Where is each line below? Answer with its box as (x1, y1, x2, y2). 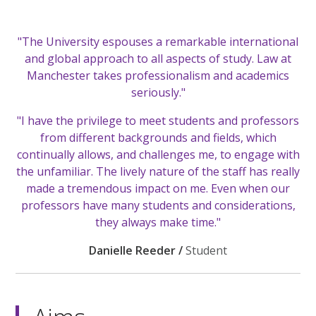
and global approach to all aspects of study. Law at (25, 50, 291, 66)
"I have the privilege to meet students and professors (17, 112, 299, 128)
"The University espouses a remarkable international (18, 33, 298, 49)
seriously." (130, 84, 186, 100)
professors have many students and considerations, (20, 197, 296, 213)
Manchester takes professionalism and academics (27, 67, 289, 83)
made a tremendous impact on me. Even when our (26, 180, 290, 196)
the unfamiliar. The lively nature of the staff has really (16, 163, 300, 179)
